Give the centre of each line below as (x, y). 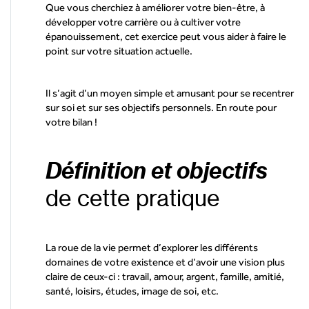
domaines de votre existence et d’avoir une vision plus (165, 261)
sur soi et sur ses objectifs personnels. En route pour (161, 107)
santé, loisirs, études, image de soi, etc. (132, 290)
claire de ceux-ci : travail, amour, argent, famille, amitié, (165, 276)
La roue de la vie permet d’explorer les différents (152, 247)
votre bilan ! (71, 121)
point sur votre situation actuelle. (119, 50)
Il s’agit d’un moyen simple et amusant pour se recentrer (170, 92)
